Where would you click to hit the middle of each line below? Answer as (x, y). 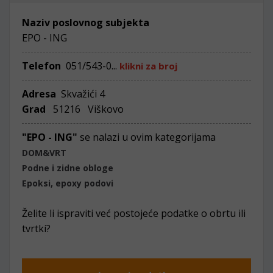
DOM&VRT (44, 153)
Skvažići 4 (82, 94)
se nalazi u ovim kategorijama (148, 137)
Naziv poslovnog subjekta (86, 23)
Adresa (40, 94)
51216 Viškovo (86, 109)
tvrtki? (36, 229)
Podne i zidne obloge (68, 168)
